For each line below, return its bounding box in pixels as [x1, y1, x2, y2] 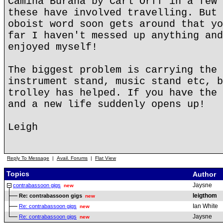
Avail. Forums [57, 155, 88, 161]
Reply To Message [7, 155, 49, 161]
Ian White [193, 203, 218, 210]
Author [193, 170, 218, 178]
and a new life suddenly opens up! [8, 99, 205, 110]
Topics [4, 169, 29, 178]
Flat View [95, 155, 116, 161]
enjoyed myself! [8, 41, 98, 53]
